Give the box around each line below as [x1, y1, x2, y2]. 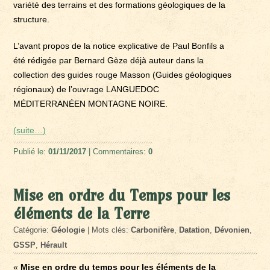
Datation [179, 225, 210, 234]
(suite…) [13, 125, 46, 135]
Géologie [51, 225, 86, 234]
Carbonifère [131, 225, 175, 234]
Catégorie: [13, 225, 52, 234]
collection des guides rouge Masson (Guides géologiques [13, 69, 232, 80]
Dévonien [215, 225, 250, 234]
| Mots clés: [85, 225, 131, 234]
